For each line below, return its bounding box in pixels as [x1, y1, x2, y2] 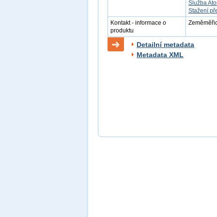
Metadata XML [137, 51, 184, 59]
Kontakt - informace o [110, 19, 166, 26]
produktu [110, 27, 134, 34]
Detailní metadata [137, 41, 194, 48]
